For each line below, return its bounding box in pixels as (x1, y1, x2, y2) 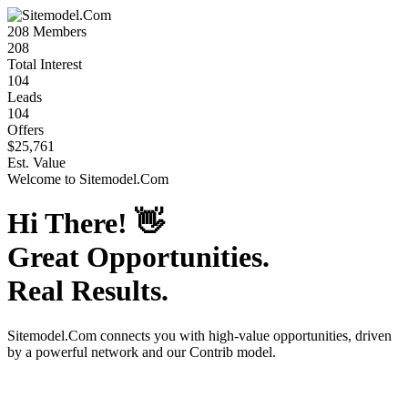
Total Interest (7, 56, 82, 72)
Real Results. (7, 274, 168, 308)
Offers (7, 122, 44, 138)
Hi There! (7, 207, 135, 240)
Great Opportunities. (7, 240, 270, 274)
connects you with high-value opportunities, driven (97, 327, 392, 343)
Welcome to (7, 171, 79, 187)
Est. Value (7, 155, 66, 170)
